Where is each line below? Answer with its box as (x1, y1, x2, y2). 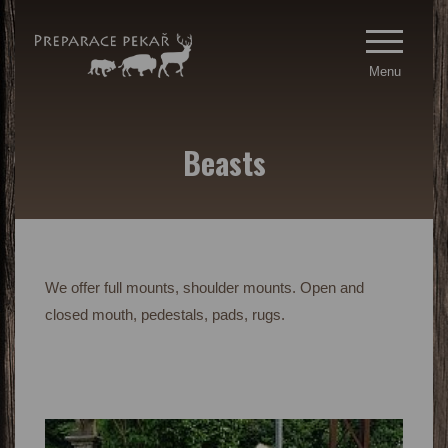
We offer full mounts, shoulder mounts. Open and (45, 279, 364, 296)
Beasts (182, 140, 266, 185)
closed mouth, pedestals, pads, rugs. (45, 306, 285, 323)
